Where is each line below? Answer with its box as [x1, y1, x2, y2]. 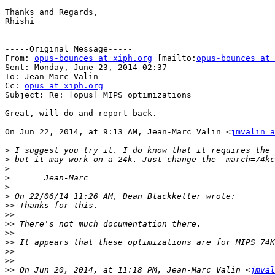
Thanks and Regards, [5, 7, 98, 17]
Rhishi [5, 17, 34, 26]
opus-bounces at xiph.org [34, 53, 152, 63]
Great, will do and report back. [5, 109, 157, 118]
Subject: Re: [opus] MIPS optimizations [5, 90, 192, 100]
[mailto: [152, 53, 196, 63]
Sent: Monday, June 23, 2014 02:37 [5, 63, 167, 72]
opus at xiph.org [25, 81, 103, 91]
